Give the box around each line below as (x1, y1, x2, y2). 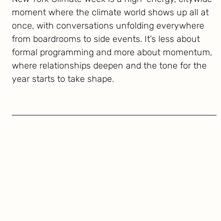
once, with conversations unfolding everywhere (12, 20, 204, 31)
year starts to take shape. (12, 74, 114, 84)
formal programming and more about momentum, (12, 47, 212, 58)
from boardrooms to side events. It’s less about (12, 34, 200, 44)
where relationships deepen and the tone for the (12, 60, 207, 71)
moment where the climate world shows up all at (12, 7, 209, 18)
